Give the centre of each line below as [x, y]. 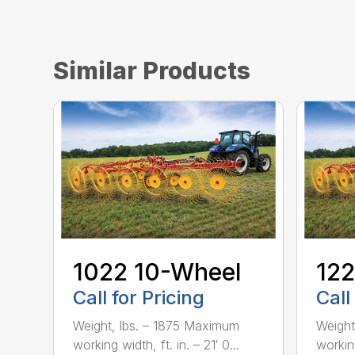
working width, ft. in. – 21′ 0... [157, 344]
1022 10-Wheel [157, 271]
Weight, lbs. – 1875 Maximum [157, 325]
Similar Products [152, 71]
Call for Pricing [139, 297]
